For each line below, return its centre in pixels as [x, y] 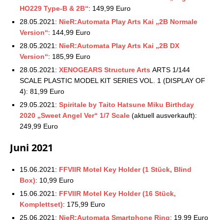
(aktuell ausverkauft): [163, 115]
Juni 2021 [31, 147]
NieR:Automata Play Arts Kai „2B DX [119, 45]
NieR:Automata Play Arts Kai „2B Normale [128, 21]
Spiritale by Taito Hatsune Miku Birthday [126, 104]
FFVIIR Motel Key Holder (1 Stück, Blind [125, 169]
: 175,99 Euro [84, 204]
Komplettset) [41, 204]
